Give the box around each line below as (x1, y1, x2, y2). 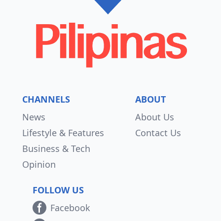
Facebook (50, 202, 90, 214)
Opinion (22, 158, 56, 170)
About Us (135, 111, 174, 123)
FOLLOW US (33, 184, 84, 196)
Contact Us (135, 127, 181, 139)
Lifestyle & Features (22, 127, 104, 139)
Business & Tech (22, 143, 90, 154)
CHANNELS (22, 93, 70, 105)
